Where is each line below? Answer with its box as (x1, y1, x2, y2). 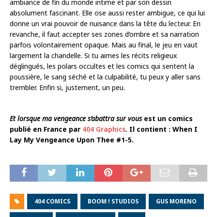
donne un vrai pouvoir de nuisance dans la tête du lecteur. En (10, 18, 201, 28)
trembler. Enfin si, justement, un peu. (10, 82, 125, 92)
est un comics (142, 113, 193, 123)
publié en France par (10, 124, 82, 134)
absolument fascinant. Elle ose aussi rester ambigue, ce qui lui (10, 8, 205, 17)
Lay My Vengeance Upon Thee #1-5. (10, 135, 134, 144)
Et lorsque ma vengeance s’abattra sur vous (10, 113, 142, 123)
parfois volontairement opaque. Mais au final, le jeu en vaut (10, 40, 198, 49)
